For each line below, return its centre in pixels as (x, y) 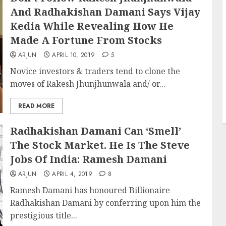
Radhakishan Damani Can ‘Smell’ (95, 131)
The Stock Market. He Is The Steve (100, 145)
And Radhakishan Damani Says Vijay (105, 12)
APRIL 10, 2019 (74, 55)
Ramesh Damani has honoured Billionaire (90, 190)
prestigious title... (43, 215)
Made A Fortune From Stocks (86, 40)
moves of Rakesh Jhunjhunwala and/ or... (88, 84)
